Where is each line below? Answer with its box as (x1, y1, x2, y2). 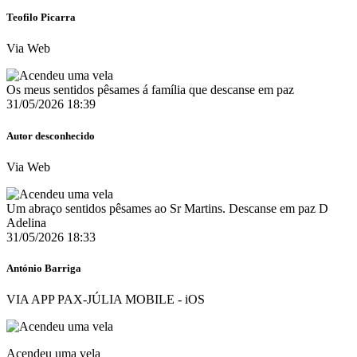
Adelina (6, 215, 46, 229)
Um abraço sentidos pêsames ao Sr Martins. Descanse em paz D (6, 201, 328, 215)
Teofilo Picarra (6, 11, 76, 24)
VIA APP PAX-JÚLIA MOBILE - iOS (6, 292, 205, 307)
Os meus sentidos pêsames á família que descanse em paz (6, 83, 294, 97)
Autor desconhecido (6, 129, 95, 142)
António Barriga (6, 261, 81, 274)
